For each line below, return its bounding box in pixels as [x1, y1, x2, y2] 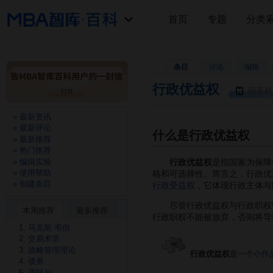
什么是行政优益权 [152, 129, 250, 143]
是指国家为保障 [212, 157, 272, 168]
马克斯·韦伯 [28, 223, 70, 232]
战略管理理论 [28, 245, 76, 255]
